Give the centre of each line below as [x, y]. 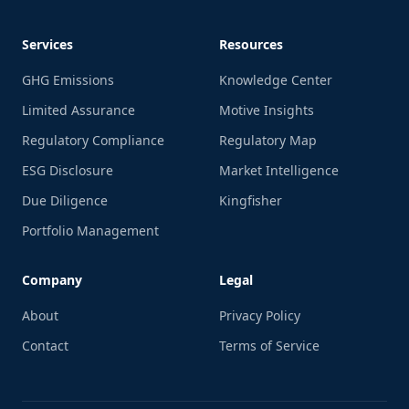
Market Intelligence [279, 170]
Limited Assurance [79, 110]
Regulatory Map [268, 140]
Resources [251, 44]
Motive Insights [267, 110]
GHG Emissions [68, 80]
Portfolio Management [90, 231]
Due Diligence [65, 200]
